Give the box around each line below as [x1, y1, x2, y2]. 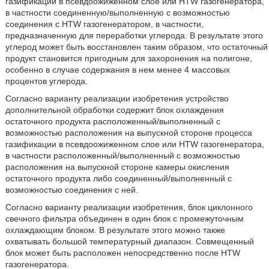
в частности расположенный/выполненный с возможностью [5, 151, 240, 160]
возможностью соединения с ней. [5, 185, 138, 195]
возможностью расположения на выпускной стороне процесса [5, 128, 252, 138]
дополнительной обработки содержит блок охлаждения [5, 105, 224, 115]
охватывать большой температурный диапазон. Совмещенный [5, 237, 254, 246]
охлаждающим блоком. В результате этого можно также [5, 225, 225, 235]
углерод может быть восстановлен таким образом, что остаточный [5, 42, 268, 52]
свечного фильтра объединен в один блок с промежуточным [5, 214, 244, 223]
